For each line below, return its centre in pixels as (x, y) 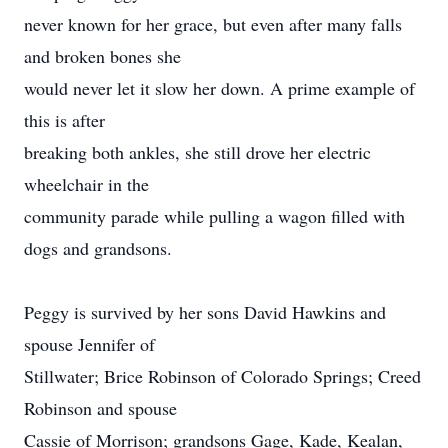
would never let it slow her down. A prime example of (219, 88)
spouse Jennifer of (89, 344)
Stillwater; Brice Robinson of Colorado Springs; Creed (222, 376)
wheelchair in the (86, 184)
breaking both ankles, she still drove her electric (197, 152)
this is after (64, 120)
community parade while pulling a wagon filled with (214, 216)
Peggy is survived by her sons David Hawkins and (205, 312)
